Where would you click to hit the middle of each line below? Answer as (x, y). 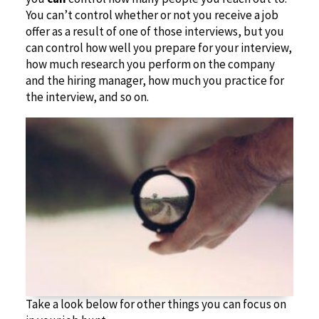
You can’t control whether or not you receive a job (152, 15)
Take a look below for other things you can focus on (156, 304)
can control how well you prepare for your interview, (158, 48)
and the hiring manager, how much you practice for (155, 81)
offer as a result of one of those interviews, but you (155, 32)
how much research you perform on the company (150, 64)
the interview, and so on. (87, 97)
